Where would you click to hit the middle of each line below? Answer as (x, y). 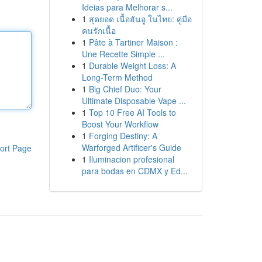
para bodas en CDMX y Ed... (135, 171)
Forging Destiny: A (123, 136)
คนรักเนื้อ (99, 30)
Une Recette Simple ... (123, 54)
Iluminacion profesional (131, 159)
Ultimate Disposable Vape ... (134, 101)
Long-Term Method (117, 77)
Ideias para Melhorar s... (127, 7)
